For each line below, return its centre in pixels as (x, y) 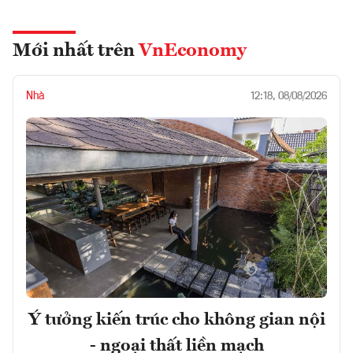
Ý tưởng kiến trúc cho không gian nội (176, 320)
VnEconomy (193, 52)
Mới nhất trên (76, 52)
